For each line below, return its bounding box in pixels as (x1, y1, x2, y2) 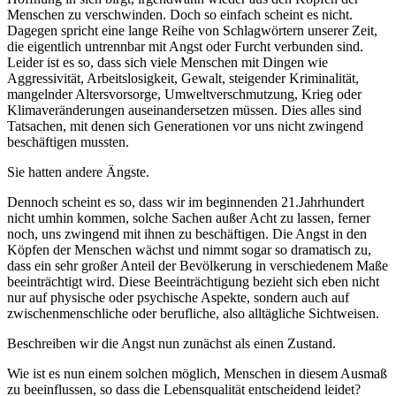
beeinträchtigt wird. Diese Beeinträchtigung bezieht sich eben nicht (7, 274, 379, 290)
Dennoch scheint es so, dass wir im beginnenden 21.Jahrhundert (7, 194, 364, 210)
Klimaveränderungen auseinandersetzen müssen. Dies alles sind (7, 103, 362, 118)
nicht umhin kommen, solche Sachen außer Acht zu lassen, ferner (7, 210, 370, 226)
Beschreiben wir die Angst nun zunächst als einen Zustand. (7, 336, 336, 352)
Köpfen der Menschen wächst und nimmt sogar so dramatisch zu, (7, 242, 371, 258)
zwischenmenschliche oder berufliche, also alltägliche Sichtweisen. (7, 306, 379, 322)
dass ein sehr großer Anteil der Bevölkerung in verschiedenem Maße (7, 258, 388, 274)
